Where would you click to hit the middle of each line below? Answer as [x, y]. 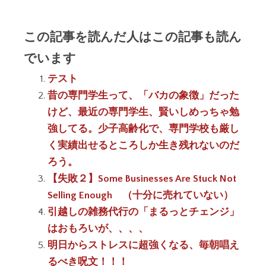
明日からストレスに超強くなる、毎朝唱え [143, 245]
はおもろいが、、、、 [98, 229]
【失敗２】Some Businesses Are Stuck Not [142, 179]
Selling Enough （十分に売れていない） [140, 195]
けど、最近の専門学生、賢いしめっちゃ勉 [143, 112]
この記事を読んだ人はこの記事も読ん [133, 36]
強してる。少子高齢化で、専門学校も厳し [143, 129]
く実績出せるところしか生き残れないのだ [143, 145]
